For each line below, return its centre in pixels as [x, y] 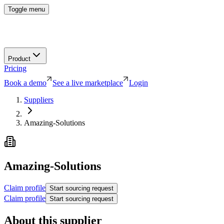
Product [19, 58]
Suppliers [39, 99]
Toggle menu [26, 9]
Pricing [15, 68]
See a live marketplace [88, 82]
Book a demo [25, 82]
